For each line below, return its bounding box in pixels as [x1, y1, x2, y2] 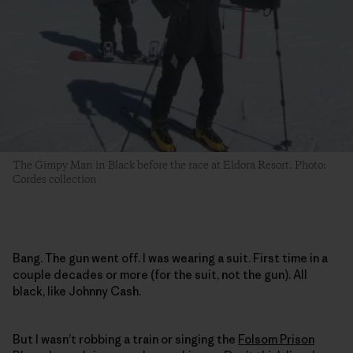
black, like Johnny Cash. [13, 284, 141, 299]
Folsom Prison [238, 332, 314, 347]
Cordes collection [13, 173, 97, 188]
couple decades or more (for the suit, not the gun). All [13, 267, 307, 283]
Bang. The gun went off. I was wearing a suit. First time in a [13, 251, 328, 266]
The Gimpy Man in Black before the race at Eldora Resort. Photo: [13, 158, 326, 173]
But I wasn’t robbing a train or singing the [13, 332, 238, 347]
